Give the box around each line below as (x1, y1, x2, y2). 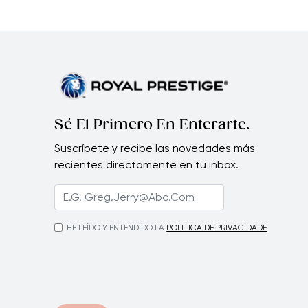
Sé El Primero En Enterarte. (54, 117, 250, 134)
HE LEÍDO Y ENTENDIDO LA (67, 223, 165, 233)
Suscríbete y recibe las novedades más (54, 142, 256, 155)
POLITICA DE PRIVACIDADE (166, 223, 267, 233)
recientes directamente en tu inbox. (54, 158, 239, 172)
